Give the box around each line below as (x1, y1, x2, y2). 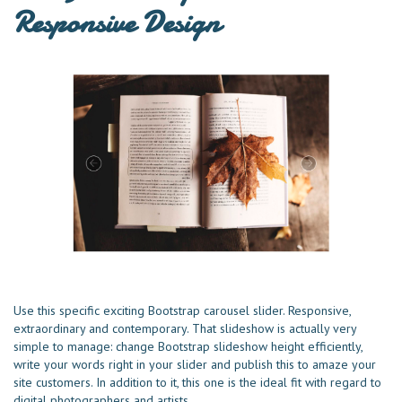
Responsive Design (13, 2, 220, 44)
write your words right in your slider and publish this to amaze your (13, 356, 376, 373)
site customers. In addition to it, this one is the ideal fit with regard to (13, 374, 381, 391)
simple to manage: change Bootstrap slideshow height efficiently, (13, 338, 363, 355)
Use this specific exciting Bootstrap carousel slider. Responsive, (13, 302, 351, 319)
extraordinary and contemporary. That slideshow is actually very (13, 320, 356, 337)
